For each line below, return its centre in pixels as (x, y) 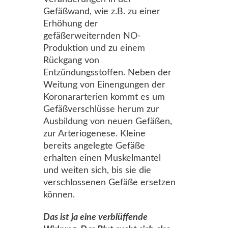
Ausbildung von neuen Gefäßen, (108, 122)
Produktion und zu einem (94, 48)
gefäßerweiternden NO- (92, 36)
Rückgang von (71, 61)
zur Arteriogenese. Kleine (94, 134)
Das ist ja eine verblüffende (95, 217)
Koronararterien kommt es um (104, 97)
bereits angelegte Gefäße (94, 146)
